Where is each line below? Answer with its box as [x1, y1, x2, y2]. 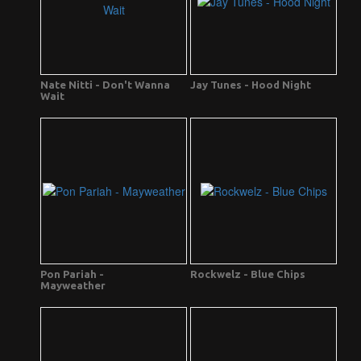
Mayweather [40, 280, 106, 292]
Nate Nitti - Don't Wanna [40, 79, 170, 91]
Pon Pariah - [40, 268, 104, 280]
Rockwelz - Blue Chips [190, 268, 305, 280]
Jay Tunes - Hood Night [190, 79, 311, 91]
